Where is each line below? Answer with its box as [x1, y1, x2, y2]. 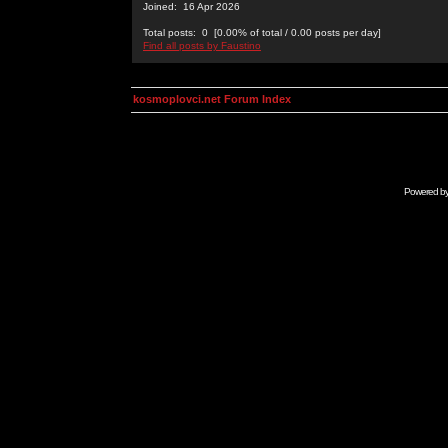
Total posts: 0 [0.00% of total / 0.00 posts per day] [143, 27, 381, 38]
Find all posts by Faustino [143, 40, 261, 51]
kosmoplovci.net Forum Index [133, 93, 291, 105]
